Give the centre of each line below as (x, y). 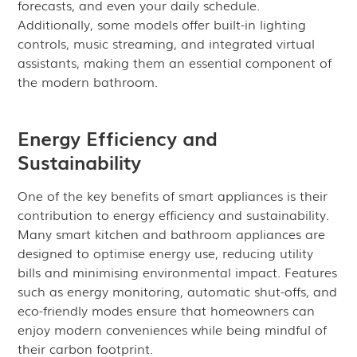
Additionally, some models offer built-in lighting (162, 24)
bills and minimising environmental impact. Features (178, 272)
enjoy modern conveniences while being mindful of (173, 329)
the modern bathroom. (88, 81)
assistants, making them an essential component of (175, 62)
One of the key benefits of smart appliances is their (173, 195)
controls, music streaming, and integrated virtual (167, 43)
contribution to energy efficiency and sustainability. (174, 214)
